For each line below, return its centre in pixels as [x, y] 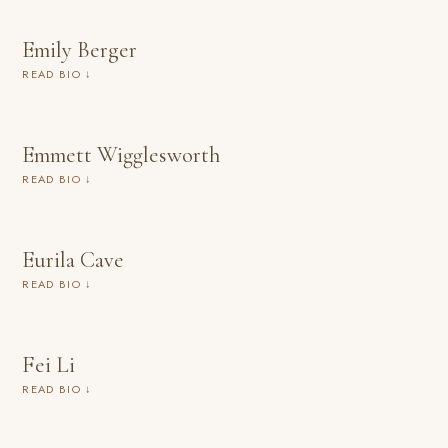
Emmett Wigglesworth [121, 154]
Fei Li [49, 364]
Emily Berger [80, 49]
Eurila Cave [73, 259]
